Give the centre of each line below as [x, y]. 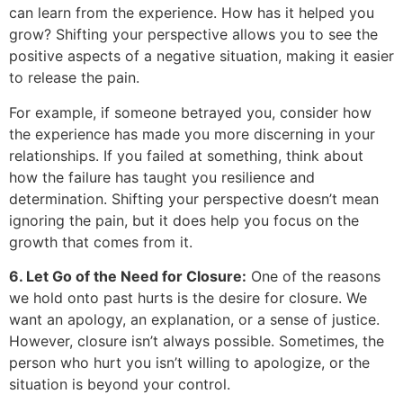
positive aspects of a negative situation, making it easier [201, 56]
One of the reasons [313, 276]
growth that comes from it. [101, 242]
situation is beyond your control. [120, 384]
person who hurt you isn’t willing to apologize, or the [189, 362]
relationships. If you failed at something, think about [186, 155]
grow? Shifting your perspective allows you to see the [193, 35]
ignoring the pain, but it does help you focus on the [184, 220]
